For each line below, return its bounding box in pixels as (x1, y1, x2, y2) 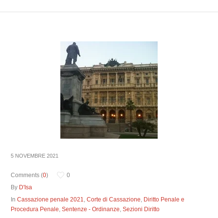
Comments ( (11, 172, 43, 179)
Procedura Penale (11, 206, 59, 213)
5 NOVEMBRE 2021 (11, 153, 59, 159)
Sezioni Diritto (123, 206, 160, 213)
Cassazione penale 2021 (17, 196, 84, 203)
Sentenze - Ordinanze (62, 206, 120, 213)
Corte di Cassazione (87, 196, 141, 203)
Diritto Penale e (144, 196, 185, 203)
